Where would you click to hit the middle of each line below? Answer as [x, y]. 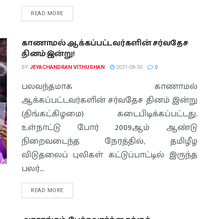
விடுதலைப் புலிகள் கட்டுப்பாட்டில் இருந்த [109, 155]
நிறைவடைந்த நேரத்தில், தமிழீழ [109, 141]
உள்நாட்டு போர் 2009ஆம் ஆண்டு [109, 128]
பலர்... [33, 169]
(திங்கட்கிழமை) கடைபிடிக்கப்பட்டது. [109, 114]
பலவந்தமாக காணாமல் [109, 87]
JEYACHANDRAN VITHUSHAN [67, 67]
